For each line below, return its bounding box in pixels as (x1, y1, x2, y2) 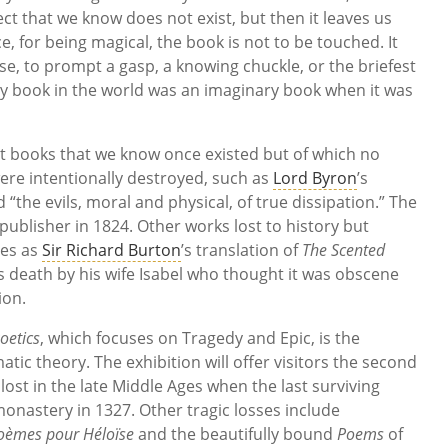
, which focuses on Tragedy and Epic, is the (40, 327, 360, 350)
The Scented (302, 239, 385, 262)
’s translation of (181, 239, 302, 262)
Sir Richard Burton (42, 239, 181, 262)
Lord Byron (273, 167, 357, 190)
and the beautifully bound (134, 423, 337, 446)
